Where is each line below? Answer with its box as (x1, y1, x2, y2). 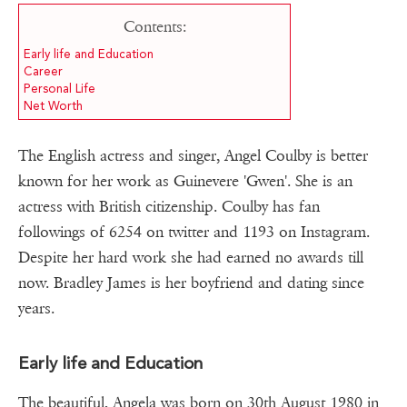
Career (24, 65, 63, 79)
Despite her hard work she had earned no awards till (18, 248, 363, 268)
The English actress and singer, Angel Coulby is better (18, 146, 368, 166)
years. (18, 299, 55, 319)
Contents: (123, 17, 186, 37)
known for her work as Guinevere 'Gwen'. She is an (18, 172, 352, 192)
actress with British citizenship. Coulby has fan (18, 197, 320, 217)
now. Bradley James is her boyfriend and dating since (18, 273, 364, 293)
